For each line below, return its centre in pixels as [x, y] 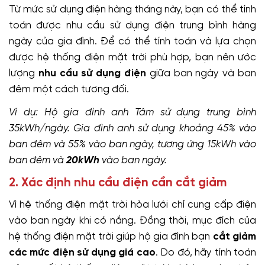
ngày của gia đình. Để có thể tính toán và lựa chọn [132, 41]
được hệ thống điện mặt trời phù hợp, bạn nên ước [132, 57]
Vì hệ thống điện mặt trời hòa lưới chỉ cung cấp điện [132, 204]
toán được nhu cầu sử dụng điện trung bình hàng [132, 25]
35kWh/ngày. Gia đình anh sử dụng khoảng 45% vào [132, 128]
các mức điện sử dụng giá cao [82, 252]
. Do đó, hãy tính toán [206, 252]
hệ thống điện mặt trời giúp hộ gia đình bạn [111, 236]
